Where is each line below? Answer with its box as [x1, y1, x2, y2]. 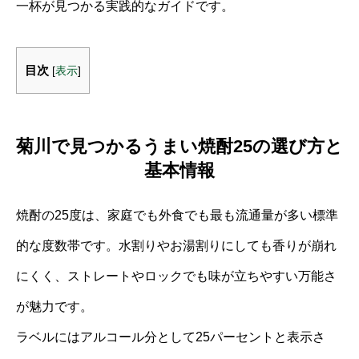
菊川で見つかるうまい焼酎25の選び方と [16, 135, 343, 156]
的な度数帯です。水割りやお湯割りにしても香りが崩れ [16, 238, 337, 252]
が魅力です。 [16, 299, 93, 313]
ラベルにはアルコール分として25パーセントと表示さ [16, 329, 325, 344]
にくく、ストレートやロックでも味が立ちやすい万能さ [16, 268, 337, 283]
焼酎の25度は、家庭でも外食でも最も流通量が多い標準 [16, 208, 338, 222]
